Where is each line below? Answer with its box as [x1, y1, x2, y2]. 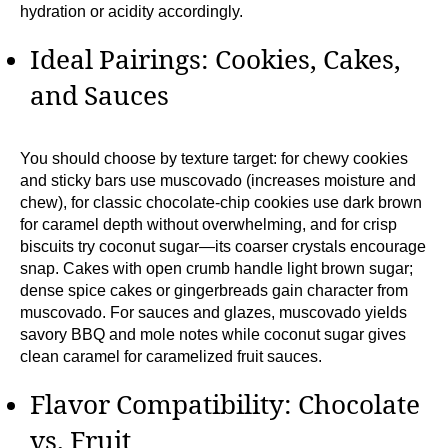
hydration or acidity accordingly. [20, 2, 243, 20]
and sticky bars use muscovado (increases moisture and [20, 171, 416, 189]
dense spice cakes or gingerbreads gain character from [20, 281, 408, 299]
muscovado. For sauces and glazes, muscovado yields [20, 303, 407, 321]
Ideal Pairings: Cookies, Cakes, [30, 44, 401, 77]
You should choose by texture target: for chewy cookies [20, 149, 408, 167]
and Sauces [30, 80, 169, 113]
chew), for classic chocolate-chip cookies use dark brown [20, 193, 422, 211]
